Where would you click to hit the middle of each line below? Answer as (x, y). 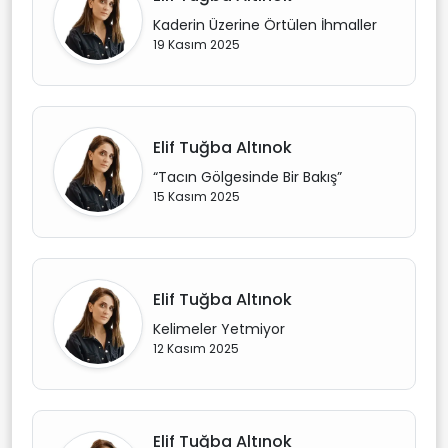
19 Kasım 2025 (196, 44)
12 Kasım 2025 (196, 348)
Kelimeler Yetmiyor (219, 329)
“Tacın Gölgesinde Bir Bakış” (247, 177)
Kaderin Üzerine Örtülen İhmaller (265, 25)
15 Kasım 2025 (196, 196)
